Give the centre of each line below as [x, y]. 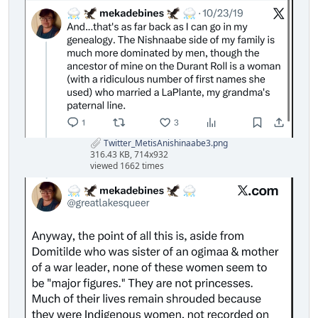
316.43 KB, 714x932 [129, 155]
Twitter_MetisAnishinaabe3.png [165, 143]
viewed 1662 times [127, 166]
